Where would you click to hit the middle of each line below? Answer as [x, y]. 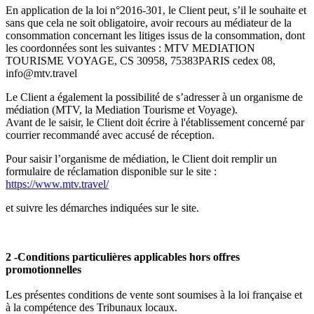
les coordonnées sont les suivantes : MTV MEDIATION [130, 48]
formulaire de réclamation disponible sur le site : [111, 172]
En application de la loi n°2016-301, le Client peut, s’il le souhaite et [156, 11]
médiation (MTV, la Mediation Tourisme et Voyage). [122, 110]
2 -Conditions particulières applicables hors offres [123, 257]
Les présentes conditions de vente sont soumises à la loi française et [154, 295]
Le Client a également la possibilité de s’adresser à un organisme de [154, 97]
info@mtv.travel [41, 74]
